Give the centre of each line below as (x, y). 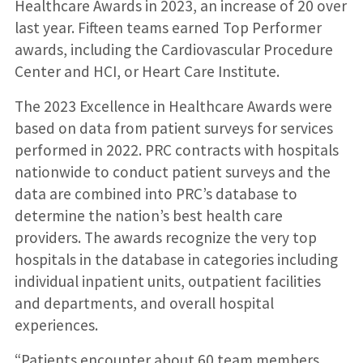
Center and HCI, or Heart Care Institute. (147, 71)
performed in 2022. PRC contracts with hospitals (176, 149)
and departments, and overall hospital (144, 303)
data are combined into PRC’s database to (156, 193)
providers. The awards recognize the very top (165, 237)
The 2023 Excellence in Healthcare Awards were (173, 106)
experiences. (56, 325)
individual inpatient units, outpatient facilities (167, 281)
